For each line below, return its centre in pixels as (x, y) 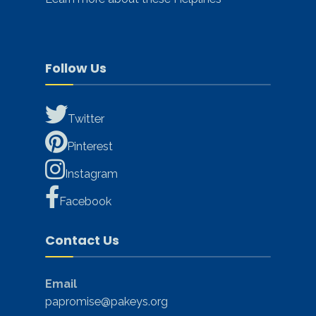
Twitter (86, 119)
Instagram (91, 174)
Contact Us (82, 240)
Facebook (85, 201)
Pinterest (90, 146)
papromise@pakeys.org (107, 302)
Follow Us (76, 68)
